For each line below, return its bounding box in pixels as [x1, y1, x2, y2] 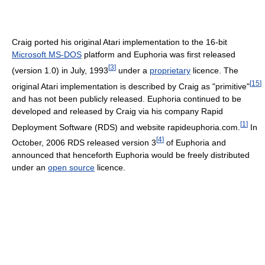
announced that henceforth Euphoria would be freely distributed [12, 150, 250, 160]
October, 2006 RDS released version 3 [12, 137, 156, 147]
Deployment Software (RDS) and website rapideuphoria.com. [12, 122, 240, 132]
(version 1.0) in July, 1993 [12, 65, 108, 75]
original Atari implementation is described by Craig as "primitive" [12, 81, 250, 91]
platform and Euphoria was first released [82, 50, 235, 60]
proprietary [150, 65, 190, 75]
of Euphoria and [164, 137, 226, 147]
